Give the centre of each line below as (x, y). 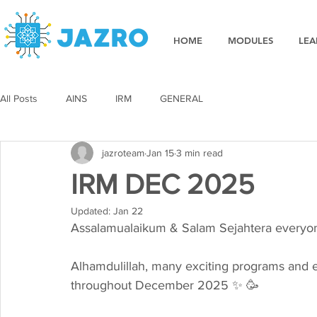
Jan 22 (128, 211)
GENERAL (181, 98)
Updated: (92, 211)
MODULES (250, 40)
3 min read (200, 152)
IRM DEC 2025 (163, 184)
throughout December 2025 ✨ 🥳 (165, 285)
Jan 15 (160, 152)
